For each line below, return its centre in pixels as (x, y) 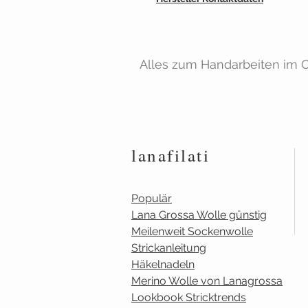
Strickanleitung (169, 248)
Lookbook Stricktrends (189, 298)
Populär (152, 199)
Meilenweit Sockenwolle (192, 232)
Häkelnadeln (163, 265)
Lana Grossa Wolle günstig (199, 215)
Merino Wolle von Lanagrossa (207, 281)
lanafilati (170, 155)
